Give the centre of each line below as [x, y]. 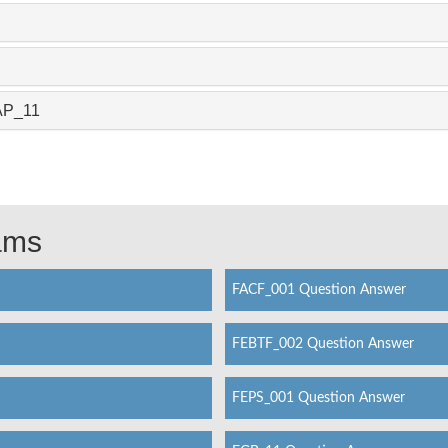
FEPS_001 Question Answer [318, 398]
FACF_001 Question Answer [318, 290]
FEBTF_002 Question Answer [322, 344]
